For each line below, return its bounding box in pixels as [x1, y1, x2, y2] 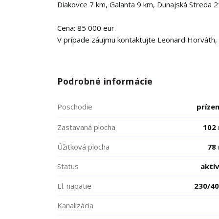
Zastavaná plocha [57, 122, 115, 132]
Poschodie [57, 102, 92, 111]
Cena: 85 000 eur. [57, 23, 116, 33]
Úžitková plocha [57, 142, 109, 152]
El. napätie [57, 181, 91, 191]
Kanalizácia [57, 200, 93, 210]
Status [57, 161, 79, 171]
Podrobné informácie [57, 75, 153, 87]
